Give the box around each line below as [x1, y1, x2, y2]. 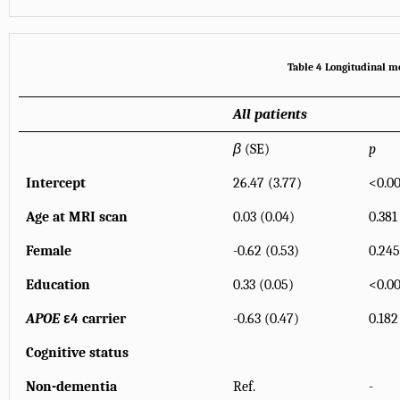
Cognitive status [26, 345, 129, 362]
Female [26, 243, 71, 260]
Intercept [26, 175, 86, 192]
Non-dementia [26, 379, 117, 396]
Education [26, 277, 90, 294]
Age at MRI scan [26, 209, 128, 226]
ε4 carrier [60, 311, 126, 328]
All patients [233, 106, 307, 123]
